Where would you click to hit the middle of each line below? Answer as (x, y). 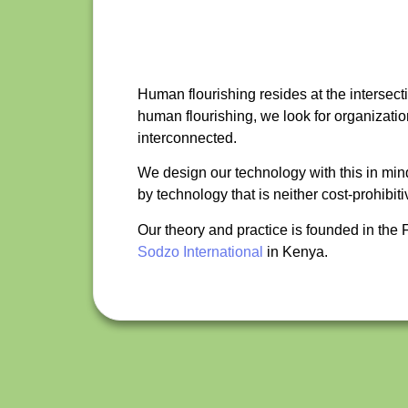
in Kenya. (296, 251)
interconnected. (187, 138)
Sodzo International (200, 251)
